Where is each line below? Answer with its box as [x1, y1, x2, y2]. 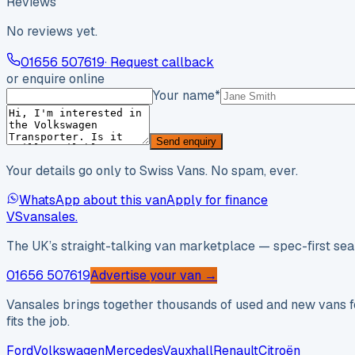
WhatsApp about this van [19, 192, 166, 209]
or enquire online [6, 71, 105, 88]
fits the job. [6, 313, 70, 330]
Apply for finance [166, 192, 268, 209]
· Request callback [105, 54, 214, 71]
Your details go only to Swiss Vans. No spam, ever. [6, 162, 298, 180]
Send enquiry [156, 136, 216, 148]
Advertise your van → [90, 267, 217, 284]
